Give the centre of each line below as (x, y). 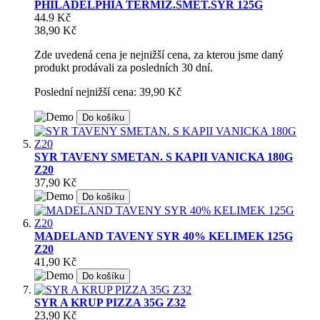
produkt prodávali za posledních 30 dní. (124, 67)
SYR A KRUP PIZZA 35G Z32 (110, 302)
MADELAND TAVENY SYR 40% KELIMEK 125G (164, 236)
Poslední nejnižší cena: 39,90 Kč (108, 91)
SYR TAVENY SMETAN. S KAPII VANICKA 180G (164, 156)
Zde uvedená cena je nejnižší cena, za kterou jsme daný (159, 54)
